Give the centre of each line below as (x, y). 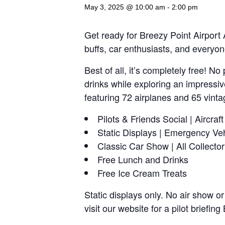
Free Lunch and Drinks (143, 159)
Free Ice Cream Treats (142, 173)
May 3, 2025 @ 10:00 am (125, 7)
